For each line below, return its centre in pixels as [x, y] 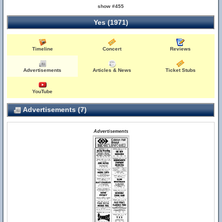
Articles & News [112, 70]
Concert [112, 49]
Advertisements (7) [54, 110]
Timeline [42, 49]
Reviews [181, 49]
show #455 [111, 6]
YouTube [43, 91]
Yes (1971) [111, 22]
